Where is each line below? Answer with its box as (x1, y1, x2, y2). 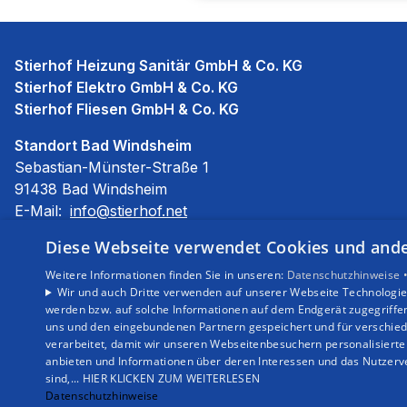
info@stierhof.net (70, 202, 188, 220)
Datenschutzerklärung (18, 303, 174, 322)
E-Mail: (15, 202, 67, 220)
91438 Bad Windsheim (15, 180, 168, 198)
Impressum (18, 260, 96, 278)
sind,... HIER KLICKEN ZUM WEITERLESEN (45, 371, 261, 386)
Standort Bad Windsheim (15, 136, 193, 154)
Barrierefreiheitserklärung (18, 282, 197, 300)
